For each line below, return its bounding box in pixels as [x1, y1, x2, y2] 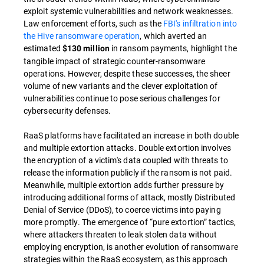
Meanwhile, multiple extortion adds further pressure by [24, 179, 225, 191]
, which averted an [140, 30, 207, 42]
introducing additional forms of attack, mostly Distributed [24, 192, 235, 203]
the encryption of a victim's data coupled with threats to [24, 154, 228, 166]
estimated [24, 42, 62, 54]
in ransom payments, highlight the [109, 42, 237, 54]
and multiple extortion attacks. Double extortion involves [24, 142, 231, 154]
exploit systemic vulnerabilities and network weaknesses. [24, 5, 233, 17]
